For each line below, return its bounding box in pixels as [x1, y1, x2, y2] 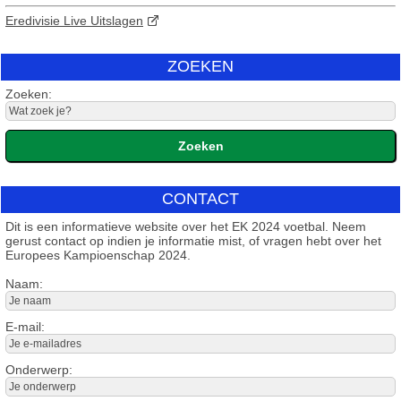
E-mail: [5, 319, 45, 334]
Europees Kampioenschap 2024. [5, 247, 191, 262]
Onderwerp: [5, 362, 73, 377]
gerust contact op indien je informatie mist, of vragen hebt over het [5, 233, 381, 248]
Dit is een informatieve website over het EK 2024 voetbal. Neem [5, 218, 366, 234]
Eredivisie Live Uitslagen [5, 13, 143, 28]
